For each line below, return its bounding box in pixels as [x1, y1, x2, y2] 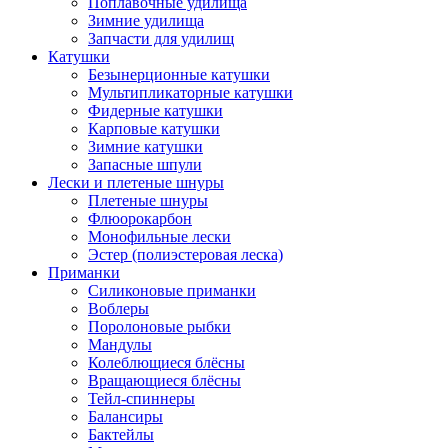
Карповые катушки [88, 119, 220, 137]
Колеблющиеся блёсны [88, 353, 245, 371]
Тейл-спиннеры [88, 389, 195, 407]
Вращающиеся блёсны [88, 371, 241, 389]
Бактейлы [88, 425, 154, 443]
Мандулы [88, 335, 152, 353]
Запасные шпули [88, 155, 202, 173]
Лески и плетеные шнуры [48, 173, 224, 191]
